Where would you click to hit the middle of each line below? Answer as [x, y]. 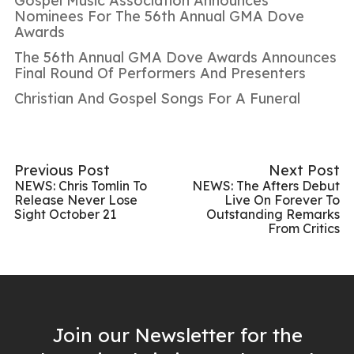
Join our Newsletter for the [177, 335]
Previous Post [62, 170]
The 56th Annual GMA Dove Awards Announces [175, 57]
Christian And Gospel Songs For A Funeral [157, 98]
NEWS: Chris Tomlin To [81, 185]
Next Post [304, 170]
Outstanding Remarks [273, 214]
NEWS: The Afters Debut [266, 185]
